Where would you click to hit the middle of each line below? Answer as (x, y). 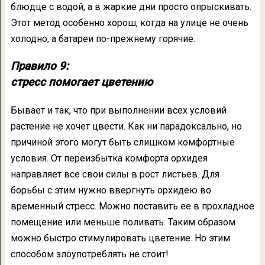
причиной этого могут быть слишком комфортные (122, 143)
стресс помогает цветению (81, 83)
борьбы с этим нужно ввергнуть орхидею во (111, 190)
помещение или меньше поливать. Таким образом (123, 222)
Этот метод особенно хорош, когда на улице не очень (129, 23)
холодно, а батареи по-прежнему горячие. (103, 39)
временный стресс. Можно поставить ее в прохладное (132, 206)
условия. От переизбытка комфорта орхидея (109, 159)
